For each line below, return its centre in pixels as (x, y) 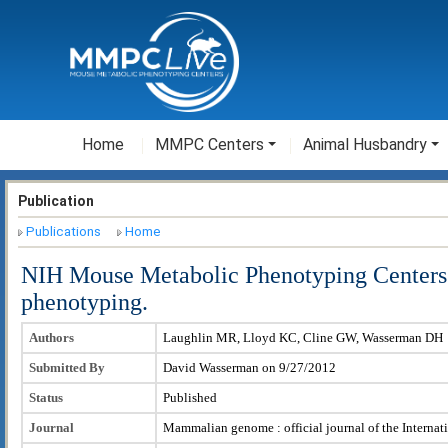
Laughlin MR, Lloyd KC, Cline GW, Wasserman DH (303, 337)
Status (46, 397)
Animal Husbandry (365, 144)
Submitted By (67, 367)
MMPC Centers (209, 144)
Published (190, 397)
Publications (63, 232)
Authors (51, 337)
